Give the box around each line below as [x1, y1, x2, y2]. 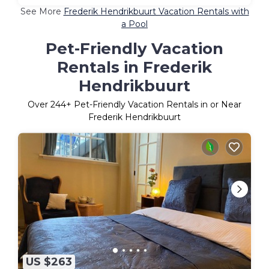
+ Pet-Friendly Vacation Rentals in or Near [66, 99, 241, 110]
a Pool [121, 19, 148, 30]
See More [20, 6, 64, 17]
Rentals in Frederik [57, 58, 212, 77]
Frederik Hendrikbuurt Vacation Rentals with [63, 6, 249, 17]
